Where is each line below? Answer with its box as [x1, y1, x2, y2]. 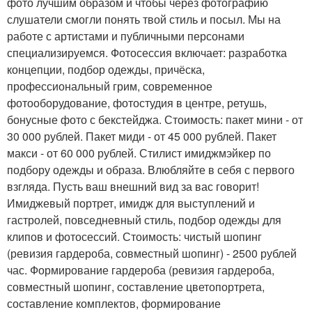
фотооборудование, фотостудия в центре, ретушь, [7, 95, 267, 111]
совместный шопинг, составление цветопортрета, [7, 279, 265, 295]
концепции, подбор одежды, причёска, [7, 61, 205, 77]
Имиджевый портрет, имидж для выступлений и [7, 195, 255, 211]
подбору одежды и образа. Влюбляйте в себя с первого [7, 162, 295, 178]
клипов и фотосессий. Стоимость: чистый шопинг [7, 228, 262, 244]
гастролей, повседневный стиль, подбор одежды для [7, 212, 281, 228]
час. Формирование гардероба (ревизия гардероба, [7, 262, 274, 278]
